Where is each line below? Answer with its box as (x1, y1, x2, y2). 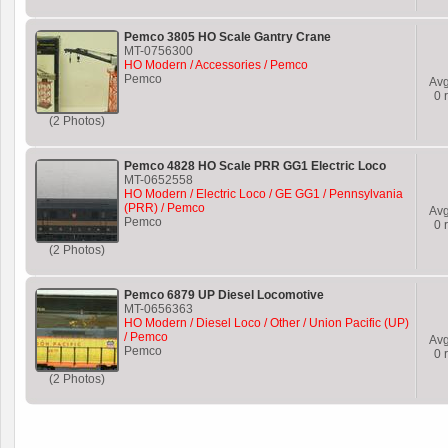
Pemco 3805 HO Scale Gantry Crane (124, 30, 331, 44)
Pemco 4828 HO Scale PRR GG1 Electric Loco (124, 159, 386, 173)
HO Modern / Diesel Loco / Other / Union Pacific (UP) (124, 316, 409, 330)
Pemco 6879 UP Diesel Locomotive (124, 288, 324, 302)
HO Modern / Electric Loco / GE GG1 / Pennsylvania (124, 187, 403, 201)
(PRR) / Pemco (124, 201, 205, 215)
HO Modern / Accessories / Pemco (124, 58, 308, 72)
